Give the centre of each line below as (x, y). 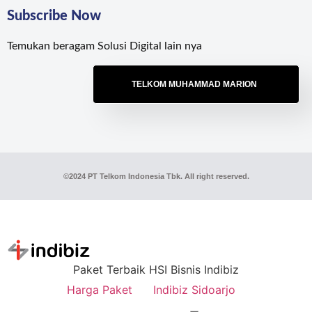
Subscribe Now (54, 16)
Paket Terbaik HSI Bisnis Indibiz (156, 270)
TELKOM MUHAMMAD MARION (194, 85)
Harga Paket (99, 290)
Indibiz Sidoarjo (194, 290)
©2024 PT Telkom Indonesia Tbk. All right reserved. (156, 177)
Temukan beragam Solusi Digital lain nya (104, 46)
